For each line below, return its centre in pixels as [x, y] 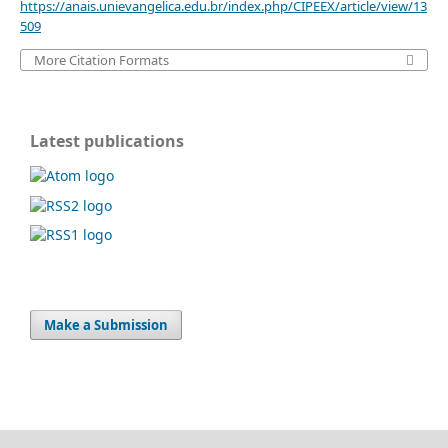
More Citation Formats [101, 59]
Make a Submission [106, 325]
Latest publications [107, 140]
